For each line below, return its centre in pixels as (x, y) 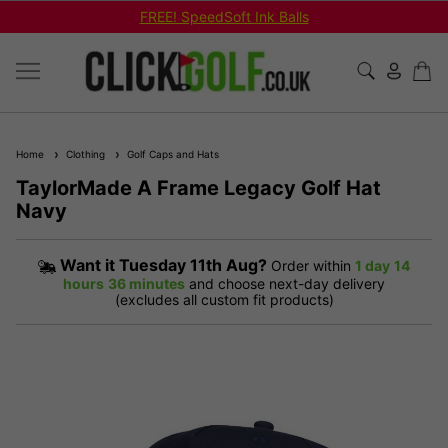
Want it (89, 264)
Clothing (82, 153)
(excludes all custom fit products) (224, 299)
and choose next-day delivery (287, 283)
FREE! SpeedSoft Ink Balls (224, 16)
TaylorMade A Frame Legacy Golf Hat (198, 187)
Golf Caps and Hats (170, 153)
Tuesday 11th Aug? (193, 264)
